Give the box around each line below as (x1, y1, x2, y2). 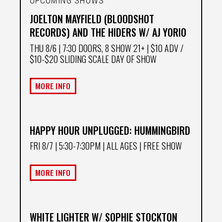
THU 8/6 (30, 41, 56, 55)
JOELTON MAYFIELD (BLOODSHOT (30, 11, 154, 27)
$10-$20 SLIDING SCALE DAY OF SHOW (30, 52, 157, 65)
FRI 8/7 (30, 139, 53, 153)
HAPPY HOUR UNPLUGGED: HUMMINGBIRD (30, 122, 190, 138)
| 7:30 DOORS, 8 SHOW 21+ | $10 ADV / (56, 41, 183, 55)
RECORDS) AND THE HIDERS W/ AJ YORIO (30, 25, 186, 40)
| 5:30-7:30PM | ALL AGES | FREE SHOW (53, 139, 182, 153)
